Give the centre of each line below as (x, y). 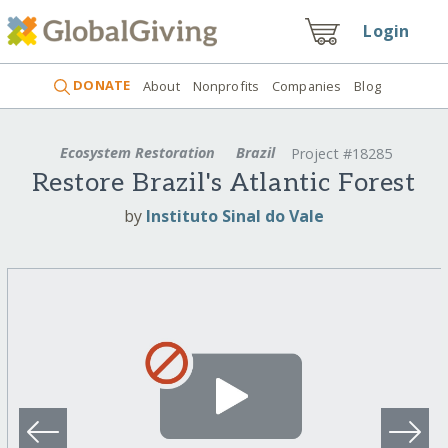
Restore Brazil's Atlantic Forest (224, 184)
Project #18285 (342, 154)
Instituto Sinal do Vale (235, 215)
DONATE (100, 85)
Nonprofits (226, 85)
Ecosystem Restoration (137, 152)
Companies (307, 85)
